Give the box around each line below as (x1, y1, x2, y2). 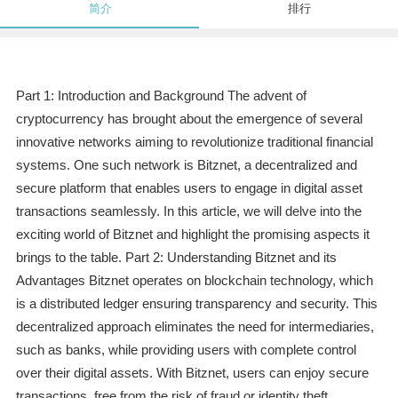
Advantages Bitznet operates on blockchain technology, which (15, 273, 373, 289)
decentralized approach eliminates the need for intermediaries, (15, 319, 374, 335)
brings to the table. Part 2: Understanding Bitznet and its (15, 250, 337, 266)
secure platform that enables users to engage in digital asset (15, 180, 362, 196)
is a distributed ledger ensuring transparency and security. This (15, 296, 378, 312)
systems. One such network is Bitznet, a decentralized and (15, 157, 357, 173)
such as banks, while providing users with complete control (15, 342, 356, 358)
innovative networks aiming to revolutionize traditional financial (15, 134, 373, 150)
